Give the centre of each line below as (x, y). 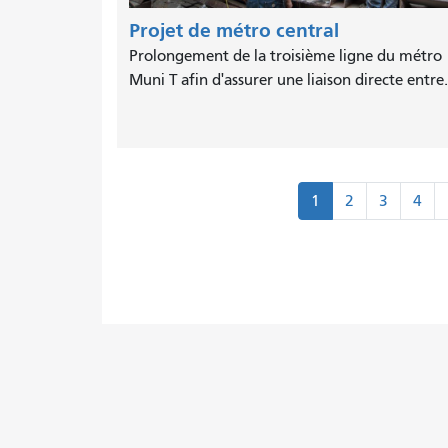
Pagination (162, 194)
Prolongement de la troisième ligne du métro (285, 56)
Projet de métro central (234, 31)
